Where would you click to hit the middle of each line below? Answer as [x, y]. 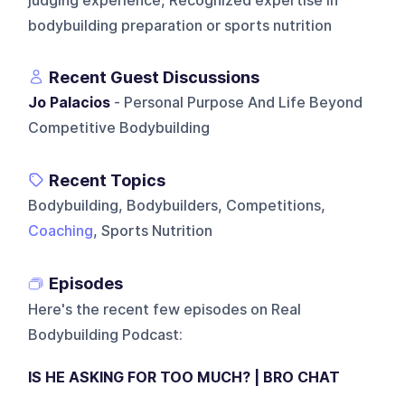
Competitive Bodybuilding [119, 127]
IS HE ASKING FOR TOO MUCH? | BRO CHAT [184, 377]
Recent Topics [108, 180]
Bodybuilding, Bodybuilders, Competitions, [177, 205]
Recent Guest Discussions [155, 77]
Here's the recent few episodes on [148, 309]
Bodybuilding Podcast [104, 334]
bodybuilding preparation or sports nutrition [180, 25]
